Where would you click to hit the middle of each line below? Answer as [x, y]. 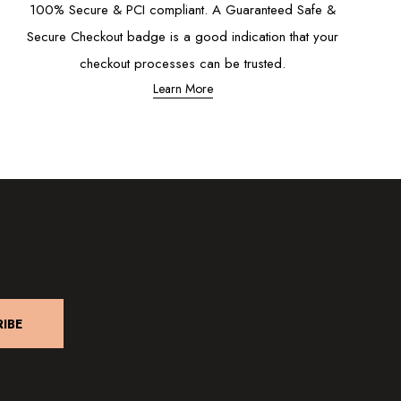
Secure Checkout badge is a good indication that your [183, 36]
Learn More [183, 88]
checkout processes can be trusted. [183, 63]
